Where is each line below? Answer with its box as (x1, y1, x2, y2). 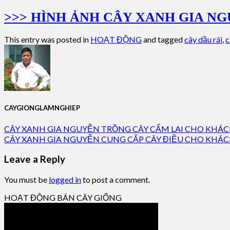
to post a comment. (81, 175, 150, 185)
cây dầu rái (184, 34, 222, 45)
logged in (49, 175, 81, 185)
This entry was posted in (4, 34, 90, 45)
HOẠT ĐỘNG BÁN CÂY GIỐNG (4, 193, 122, 203)
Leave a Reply (4, 154, 65, 165)
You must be (4, 175, 49, 185)
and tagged (142, 34, 184, 45)
